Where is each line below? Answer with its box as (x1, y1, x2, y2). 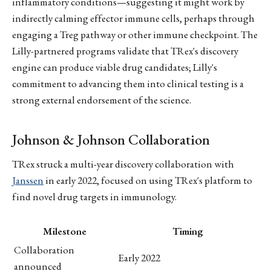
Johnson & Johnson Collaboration (12, 130, 210, 149)
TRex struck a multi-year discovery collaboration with (12, 157, 234, 171)
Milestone (43, 224, 87, 238)
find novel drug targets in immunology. (12, 189, 177, 203)
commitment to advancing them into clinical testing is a (12, 76, 244, 90)
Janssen (12, 173, 44, 187)
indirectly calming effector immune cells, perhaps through (12, 11, 255, 25)
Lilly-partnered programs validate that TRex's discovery (12, 44, 238, 57)
